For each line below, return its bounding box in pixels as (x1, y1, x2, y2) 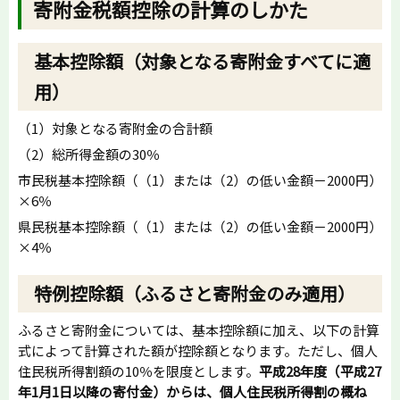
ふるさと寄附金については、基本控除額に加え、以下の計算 (18, 321, 379, 340)
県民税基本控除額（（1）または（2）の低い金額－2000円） (18, 216, 382, 236)
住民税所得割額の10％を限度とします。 (18, 362, 259, 381)
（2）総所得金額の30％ (18, 144, 160, 163)
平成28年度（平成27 (259, 362, 381, 381)
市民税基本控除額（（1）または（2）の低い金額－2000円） (18, 170, 382, 189)
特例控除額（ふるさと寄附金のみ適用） (34, 280, 355, 307)
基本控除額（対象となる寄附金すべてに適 (34, 47, 371, 74)
